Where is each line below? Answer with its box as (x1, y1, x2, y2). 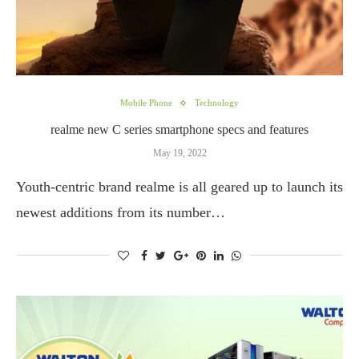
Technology (195, 98, 239, 107)
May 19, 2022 (152, 147, 207, 159)
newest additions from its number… (16, 204, 225, 220)
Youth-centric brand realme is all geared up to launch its (16, 179, 343, 195)
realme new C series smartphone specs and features (50, 123, 309, 136)
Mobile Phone (120, 98, 172, 107)
